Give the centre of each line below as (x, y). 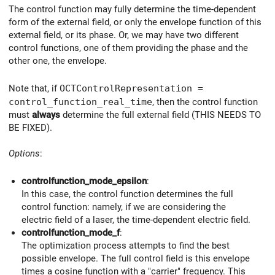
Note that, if (34, 89)
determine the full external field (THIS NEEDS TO (161, 115)
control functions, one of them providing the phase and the (128, 48)
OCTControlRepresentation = (131, 88)
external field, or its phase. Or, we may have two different (124, 35)
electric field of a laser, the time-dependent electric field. (136, 220)
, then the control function (205, 102)
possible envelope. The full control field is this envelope (136, 259)
